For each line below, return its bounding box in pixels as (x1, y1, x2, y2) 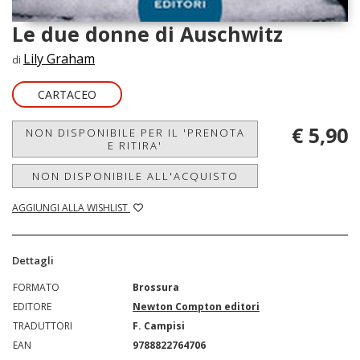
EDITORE (13, 300, 51, 314)
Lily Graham (23, 50, 95, 68)
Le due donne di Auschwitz (12, 20, 283, 48)
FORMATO (13, 280, 59, 295)
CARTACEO (38, 87, 96, 103)
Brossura (133, 280, 179, 295)
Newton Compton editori (133, 300, 260, 314)
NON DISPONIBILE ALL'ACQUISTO (31, 169, 239, 184)
